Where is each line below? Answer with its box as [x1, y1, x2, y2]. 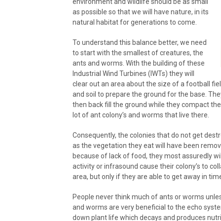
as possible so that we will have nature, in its [73, 7, 209, 16]
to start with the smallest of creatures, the [73, 48, 203, 57]
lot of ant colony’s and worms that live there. [73, 110, 209, 119]
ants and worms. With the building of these [73, 59, 205, 67]
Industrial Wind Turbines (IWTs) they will [73, 69, 194, 77]
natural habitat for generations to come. [73, 18, 197, 26]
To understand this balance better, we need [73, 38, 207, 46]
